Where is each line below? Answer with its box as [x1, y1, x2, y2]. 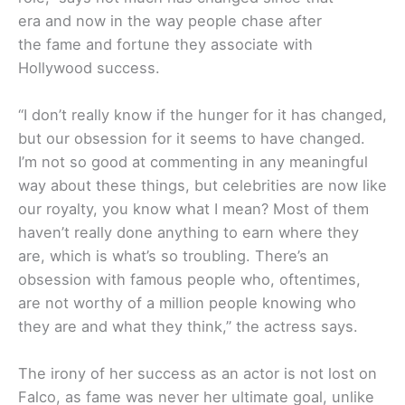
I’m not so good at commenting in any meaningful [18, 153, 368, 172]
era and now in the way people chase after [18, 11, 322, 30]
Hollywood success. [18, 58, 160, 77]
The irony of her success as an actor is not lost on [18, 364, 377, 383]
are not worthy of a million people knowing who [18, 294, 356, 313]
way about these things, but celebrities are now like [18, 176, 387, 195]
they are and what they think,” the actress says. [18, 317, 358, 336]
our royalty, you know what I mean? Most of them [18, 200, 369, 219]
